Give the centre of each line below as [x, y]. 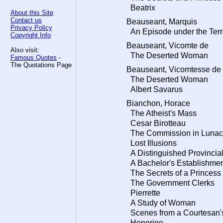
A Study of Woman [161, 203]
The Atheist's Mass [162, 113]
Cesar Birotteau [156, 123]
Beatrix [141, 8]
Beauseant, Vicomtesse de [174, 69]
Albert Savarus [155, 89]
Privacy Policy [31, 28]
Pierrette [143, 193]
